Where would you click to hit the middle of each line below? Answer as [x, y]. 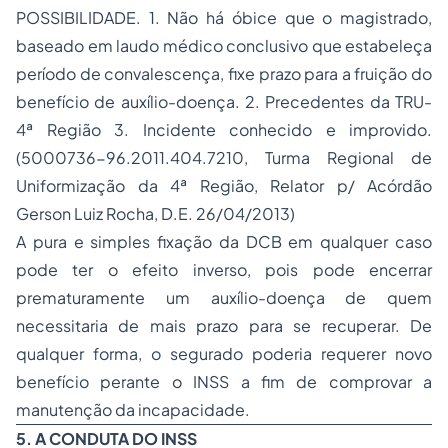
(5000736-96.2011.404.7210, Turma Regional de [224, 157]
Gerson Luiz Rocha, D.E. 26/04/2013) [155, 213]
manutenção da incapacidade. [133, 409]
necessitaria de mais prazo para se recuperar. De [224, 325]
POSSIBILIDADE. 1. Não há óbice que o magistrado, [224, 17]
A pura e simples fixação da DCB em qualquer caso [224, 241]
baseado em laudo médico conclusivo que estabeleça [224, 45]
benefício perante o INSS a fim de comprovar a [224, 381]
